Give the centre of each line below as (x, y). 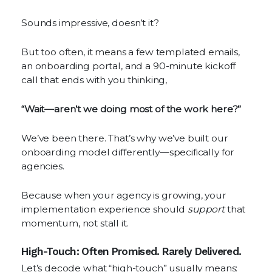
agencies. (43, 166)
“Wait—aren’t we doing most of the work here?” (131, 109)
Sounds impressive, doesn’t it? (90, 23)
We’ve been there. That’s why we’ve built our (125, 138)
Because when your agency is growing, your (124, 195)
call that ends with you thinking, (94, 80)
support (206, 209)
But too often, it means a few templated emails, (131, 52)
